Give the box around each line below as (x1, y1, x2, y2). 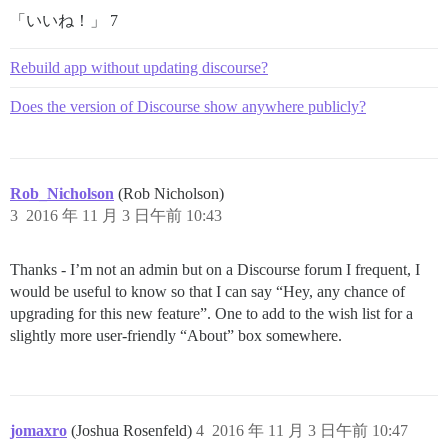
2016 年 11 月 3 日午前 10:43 (26, 206, 222, 224)
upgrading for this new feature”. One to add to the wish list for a (10, 304, 413, 322)
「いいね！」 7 (10, 11, 118, 29)
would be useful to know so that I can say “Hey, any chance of (10, 282, 405, 300)
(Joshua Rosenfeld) (71, 421, 196, 439)
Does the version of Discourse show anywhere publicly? (10, 97, 366, 115)
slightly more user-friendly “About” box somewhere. (10, 326, 342, 344)
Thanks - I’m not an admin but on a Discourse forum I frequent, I (10, 260, 420, 278)
